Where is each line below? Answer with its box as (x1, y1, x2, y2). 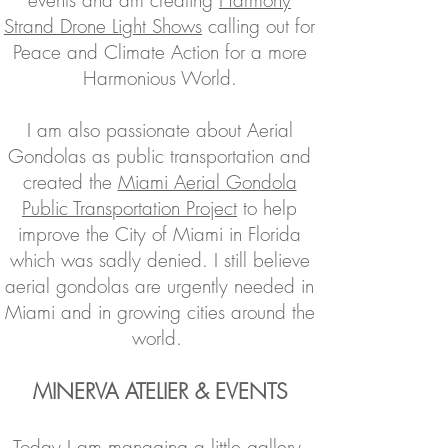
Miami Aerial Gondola (117, 169, 297, 195)
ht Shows (133, 13, 202, 39)
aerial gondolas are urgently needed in (5, 273, 314, 299)
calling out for (202, 13, 315, 39)
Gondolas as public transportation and (8, 143, 311, 169)
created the (22, 169, 118, 195)
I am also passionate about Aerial (26, 117, 293, 143)
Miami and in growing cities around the (4, 299, 315, 325)
